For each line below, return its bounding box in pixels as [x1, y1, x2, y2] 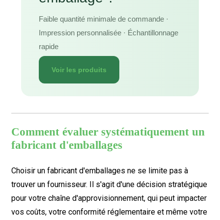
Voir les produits [51, 66, 107, 74]
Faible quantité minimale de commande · [38, 15, 168, 23]
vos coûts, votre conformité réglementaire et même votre [11, 207, 207, 217]
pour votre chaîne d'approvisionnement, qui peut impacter [11, 193, 207, 203]
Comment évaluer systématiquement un [11, 126, 205, 138]
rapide [38, 42, 58, 51]
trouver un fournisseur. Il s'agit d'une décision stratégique [11, 180, 207, 189]
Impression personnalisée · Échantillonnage [38, 28, 178, 37]
